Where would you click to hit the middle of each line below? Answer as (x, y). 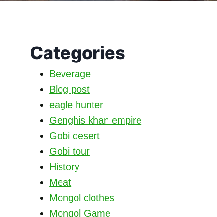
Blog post (70, 89)
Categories (78, 53)
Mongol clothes (82, 198)
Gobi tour (70, 151)
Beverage (70, 74)
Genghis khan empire (96, 120)
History (65, 167)
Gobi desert (75, 136)
